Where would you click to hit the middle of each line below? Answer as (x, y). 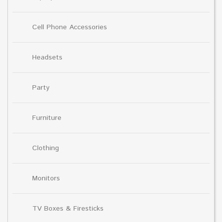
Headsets (47, 57)
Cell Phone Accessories (70, 27)
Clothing (46, 148)
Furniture (47, 118)
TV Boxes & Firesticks (68, 208)
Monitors (46, 178)
